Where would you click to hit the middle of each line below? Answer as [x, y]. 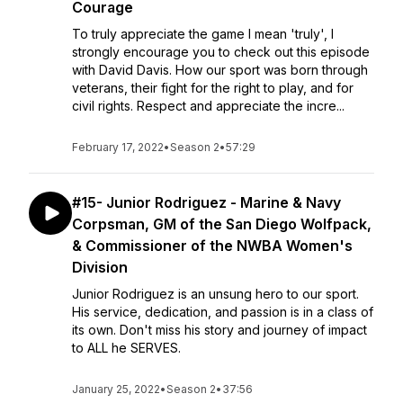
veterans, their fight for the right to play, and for [213, 88]
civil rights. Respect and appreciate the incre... [208, 106]
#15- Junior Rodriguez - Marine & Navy [206, 202]
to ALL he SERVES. [128, 348]
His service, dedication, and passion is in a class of [223, 312]
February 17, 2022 [118, 147]
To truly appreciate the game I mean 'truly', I [203, 34]
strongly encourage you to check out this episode [221, 52]
